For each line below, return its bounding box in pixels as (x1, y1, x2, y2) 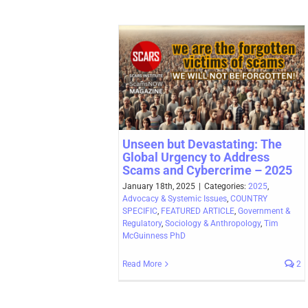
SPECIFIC (122, 206, 157, 217)
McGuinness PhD (122, 231, 186, 241)
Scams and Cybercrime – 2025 (122, 163, 292, 178)
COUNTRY (230, 194, 267, 204)
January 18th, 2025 (122, 181, 195, 192)
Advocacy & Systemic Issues (122, 194, 227, 204)
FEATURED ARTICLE (161, 206, 234, 217)
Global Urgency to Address (122, 150, 269, 165)
